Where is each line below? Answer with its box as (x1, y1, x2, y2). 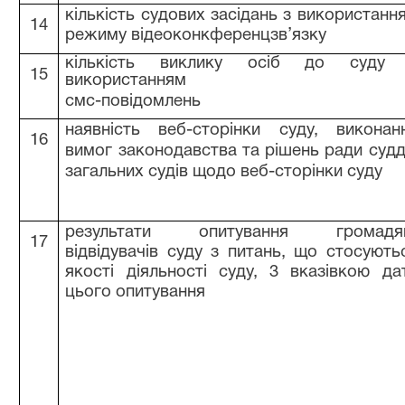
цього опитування (65, 285, 206, 300)
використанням (65, 73, 187, 89)
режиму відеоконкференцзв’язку (65, 28, 327, 43)
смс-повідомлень (65, 94, 202, 109)
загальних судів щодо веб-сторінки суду (65, 165, 383, 180)
